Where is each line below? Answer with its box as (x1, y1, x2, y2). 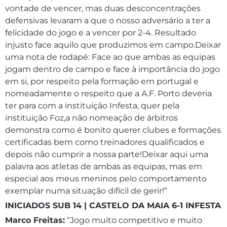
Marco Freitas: (5, 215, 65, 225)
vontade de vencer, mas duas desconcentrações (5, 4, 201, 13)
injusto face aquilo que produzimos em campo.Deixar (5, 40, 221, 50)
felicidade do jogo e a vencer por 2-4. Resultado (5, 28, 196, 37)
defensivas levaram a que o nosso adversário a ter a (5, 16, 210, 25)
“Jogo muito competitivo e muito (65, 215, 202, 225)
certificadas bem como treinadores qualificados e (5, 137, 205, 147)
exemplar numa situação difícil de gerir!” (5, 186, 167, 196)
